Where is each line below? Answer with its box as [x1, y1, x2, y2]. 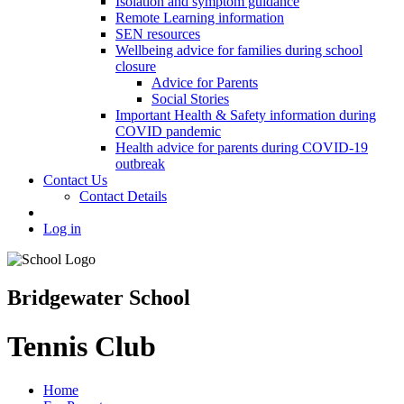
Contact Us [43, 172, 107, 188]
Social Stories [151, 91, 229, 107]
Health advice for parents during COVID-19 [115, 140, 368, 156]
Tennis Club [7, 329, 156, 363]
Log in [43, 221, 81, 237]
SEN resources [115, 26, 200, 42]
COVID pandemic [115, 124, 221, 140]
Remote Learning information [115, 10, 284, 26]
